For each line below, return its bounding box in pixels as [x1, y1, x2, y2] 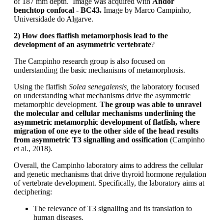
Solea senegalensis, [69, 82, 131, 91]
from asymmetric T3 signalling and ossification [14, 136, 168, 144]
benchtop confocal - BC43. [14, 6, 104, 15]
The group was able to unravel [100, 100, 201, 109]
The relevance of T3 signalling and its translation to [33, 204, 192, 213]
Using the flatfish [14, 82, 69, 91]
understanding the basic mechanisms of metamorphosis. [14, 66, 185, 75]
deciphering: [14, 188, 52, 196]
